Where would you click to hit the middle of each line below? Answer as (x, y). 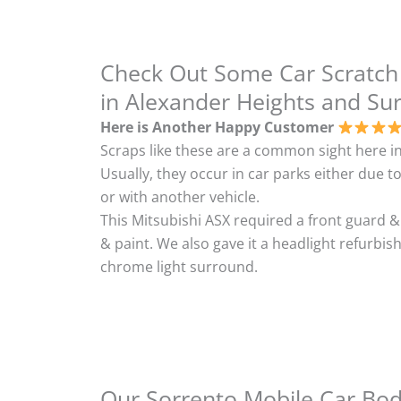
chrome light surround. (179, 266)
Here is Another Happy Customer (217, 127)
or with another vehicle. (180, 196)
